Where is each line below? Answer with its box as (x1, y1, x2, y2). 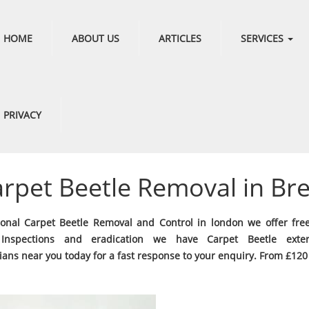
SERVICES (240, 32, 286, 45)
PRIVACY (3, 108, 41, 121)
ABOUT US (71, 32, 119, 45)
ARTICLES (158, 32, 201, 45)
